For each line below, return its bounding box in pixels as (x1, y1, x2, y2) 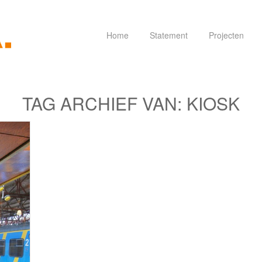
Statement (150, 29, 188, 41)
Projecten (209, 29, 244, 41)
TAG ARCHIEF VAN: (22, 91, 187, 116)
